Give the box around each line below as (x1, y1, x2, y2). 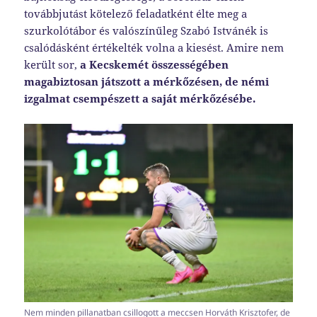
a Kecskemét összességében (80, 57, 229, 71)
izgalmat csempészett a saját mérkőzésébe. (24, 91, 256, 105)
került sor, (24, 57, 81, 71)
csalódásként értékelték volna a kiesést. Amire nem (24, 40, 284, 54)
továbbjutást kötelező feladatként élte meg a (24, 6, 248, 21)
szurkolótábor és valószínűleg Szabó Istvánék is (24, 23, 269, 38)
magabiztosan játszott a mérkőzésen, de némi (24, 74, 270, 88)
